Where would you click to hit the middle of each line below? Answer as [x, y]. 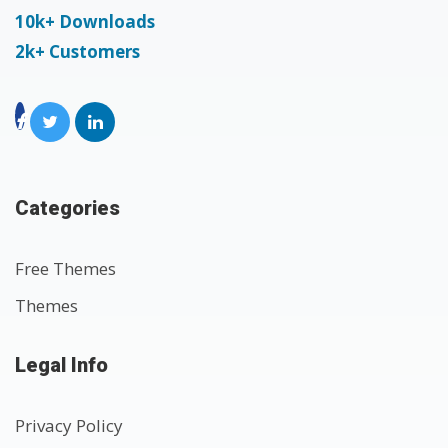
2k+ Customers [77, 52]
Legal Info [61, 365]
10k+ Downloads [85, 22]
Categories [67, 208]
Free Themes [65, 269]
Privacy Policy [69, 426]
